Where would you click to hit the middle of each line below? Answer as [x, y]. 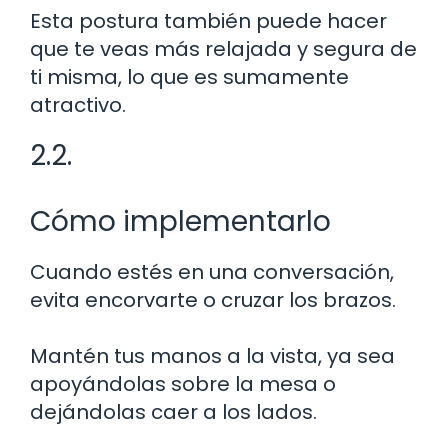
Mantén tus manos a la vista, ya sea [212, 355]
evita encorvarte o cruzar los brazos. [213, 299]
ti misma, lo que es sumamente [189, 76]
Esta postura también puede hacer [208, 20]
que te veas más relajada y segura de [223, 48]
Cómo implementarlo [180, 221]
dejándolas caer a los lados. [173, 411]
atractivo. [78, 104]
